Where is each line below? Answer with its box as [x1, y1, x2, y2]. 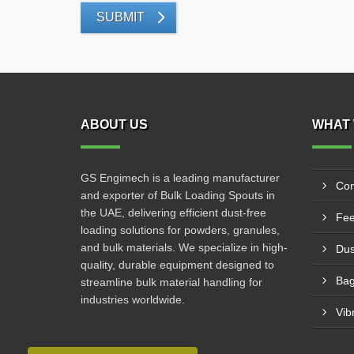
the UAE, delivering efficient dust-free [81, 206, 266, 219]
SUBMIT [96, 10, 145, 24]
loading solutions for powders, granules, [81, 224, 280, 236]
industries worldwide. [81, 293, 185, 306]
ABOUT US [81, 118, 148, 131]
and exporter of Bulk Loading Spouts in [81, 189, 275, 201]
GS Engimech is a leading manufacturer [81, 171, 280, 184]
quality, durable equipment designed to [81, 258, 274, 271]
